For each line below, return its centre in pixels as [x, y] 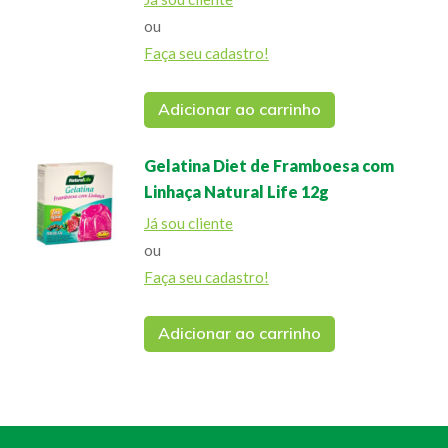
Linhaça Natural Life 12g [236, 191]
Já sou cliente [188, 223]
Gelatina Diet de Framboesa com [269, 165]
